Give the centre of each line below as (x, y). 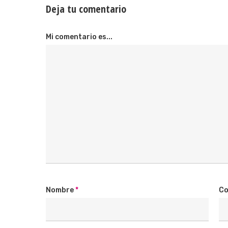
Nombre (61, 190)
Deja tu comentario (86, 9)
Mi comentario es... (79, 37)
